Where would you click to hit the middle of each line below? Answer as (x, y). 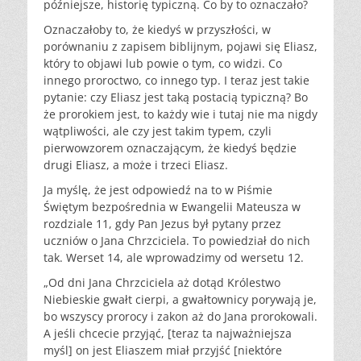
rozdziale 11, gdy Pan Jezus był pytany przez (162, 224)
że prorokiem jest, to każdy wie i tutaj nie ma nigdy (180, 114)
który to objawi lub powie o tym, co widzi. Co (163, 64)
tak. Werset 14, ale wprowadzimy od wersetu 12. (174, 258)
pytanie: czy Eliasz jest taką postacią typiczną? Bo (176, 98)
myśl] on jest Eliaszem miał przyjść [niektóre (163, 351)
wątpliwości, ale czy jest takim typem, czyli (158, 131)
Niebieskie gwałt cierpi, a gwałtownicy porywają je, (180, 300)
